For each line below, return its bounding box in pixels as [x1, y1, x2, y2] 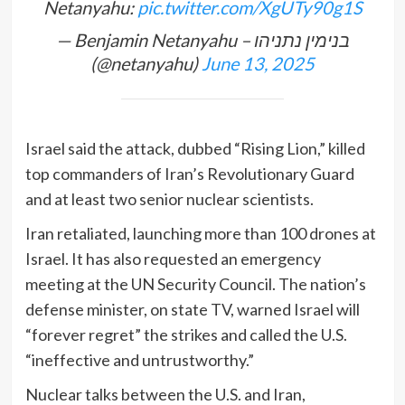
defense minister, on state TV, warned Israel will [24, 298, 360, 319]
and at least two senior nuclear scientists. [24, 188, 314, 209]
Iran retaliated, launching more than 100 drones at [24, 222, 376, 243]
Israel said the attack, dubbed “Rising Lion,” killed [24, 137, 365, 158]
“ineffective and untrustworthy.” [24, 349, 254, 370]
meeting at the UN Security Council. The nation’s [24, 273, 366, 294]
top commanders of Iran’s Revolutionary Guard [24, 163, 354, 184]
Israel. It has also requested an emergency [24, 248, 321, 268]
